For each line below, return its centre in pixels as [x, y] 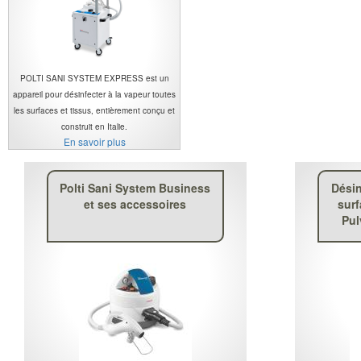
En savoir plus [94, 141]
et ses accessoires [135, 203]
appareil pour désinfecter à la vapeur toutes [94, 94]
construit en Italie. [94, 126]
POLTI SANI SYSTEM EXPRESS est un [94, 78]
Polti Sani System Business [135, 187]
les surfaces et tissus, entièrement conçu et [94, 110]
